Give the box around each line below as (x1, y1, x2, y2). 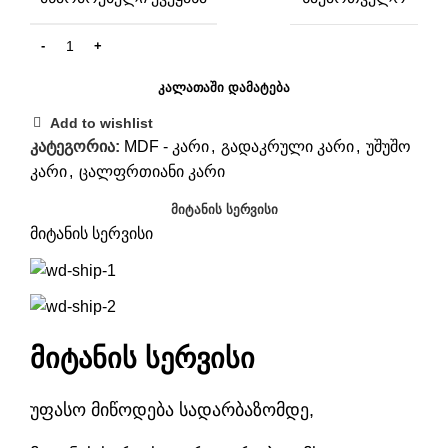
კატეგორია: (30, 138, 120, 156)
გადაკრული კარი (221, 138, 354, 156)
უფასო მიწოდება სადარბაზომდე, (30, 399, 314, 420)
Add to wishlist (50, 115, 154, 132)
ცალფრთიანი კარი (79, 163, 225, 181)
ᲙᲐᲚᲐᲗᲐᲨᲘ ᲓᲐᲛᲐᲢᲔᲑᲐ (158, 80, 290, 96)
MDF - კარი (124, 138, 209, 156)
